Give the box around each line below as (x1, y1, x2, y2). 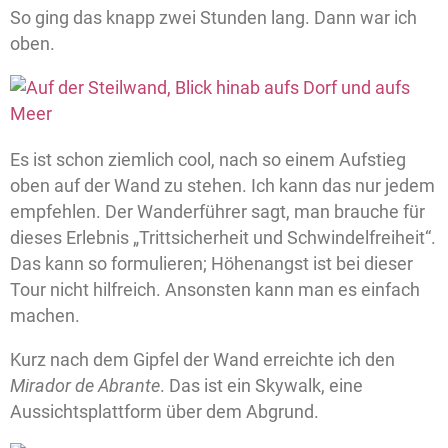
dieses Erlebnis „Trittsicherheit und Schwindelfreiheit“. (10, 227, 436, 249)
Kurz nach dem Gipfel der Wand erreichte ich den (10, 349, 395, 371)
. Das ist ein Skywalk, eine (160, 375, 363, 397)
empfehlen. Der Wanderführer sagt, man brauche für (10, 201, 425, 223)
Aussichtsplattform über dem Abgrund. (10, 401, 319, 423)
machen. (10, 305, 80, 327)
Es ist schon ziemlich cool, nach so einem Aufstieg (10, 149, 406, 171)
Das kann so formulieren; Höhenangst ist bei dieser (10, 253, 413, 275)
